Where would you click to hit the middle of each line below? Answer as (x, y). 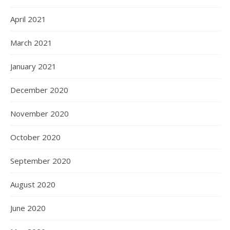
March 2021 (31, 43)
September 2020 (41, 161)
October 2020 (35, 137)
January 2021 (33, 66)
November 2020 (40, 113)
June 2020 (28, 208)
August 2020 (33, 184)
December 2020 (39, 90)
